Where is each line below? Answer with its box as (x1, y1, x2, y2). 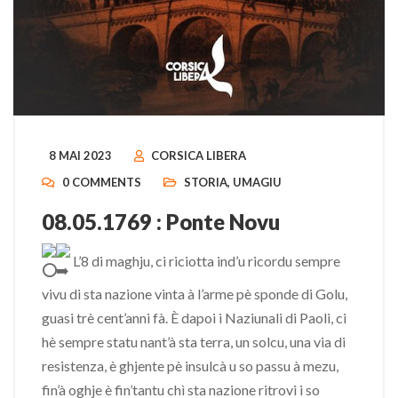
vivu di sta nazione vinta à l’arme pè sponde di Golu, (42, 285, 347, 302)
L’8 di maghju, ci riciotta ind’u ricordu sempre (70, 251, 340, 269)
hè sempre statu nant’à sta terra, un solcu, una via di (42, 333, 346, 350)
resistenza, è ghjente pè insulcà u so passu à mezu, (42, 357, 338, 374)
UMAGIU (233, 175, 282, 189)
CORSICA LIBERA (151, 148, 246, 163)
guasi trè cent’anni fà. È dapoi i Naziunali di (42, 309, 299, 326)
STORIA (184, 175, 227, 189)
